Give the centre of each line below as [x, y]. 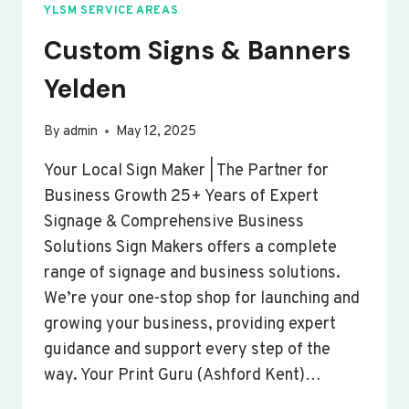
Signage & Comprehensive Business [174, 222]
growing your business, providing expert [190, 324]
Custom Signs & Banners [197, 50]
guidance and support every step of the [187, 350]
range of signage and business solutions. [192, 273]
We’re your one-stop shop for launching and [202, 299]
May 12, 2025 [157, 131]
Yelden [85, 89]
